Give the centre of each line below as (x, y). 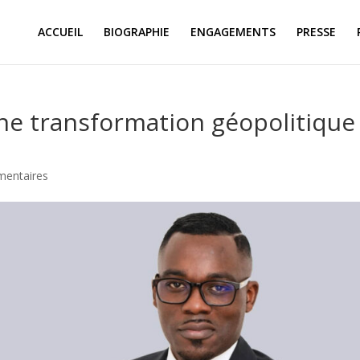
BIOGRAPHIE (136, 32)
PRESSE (316, 32)
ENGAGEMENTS (233, 32)
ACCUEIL (60, 32)
